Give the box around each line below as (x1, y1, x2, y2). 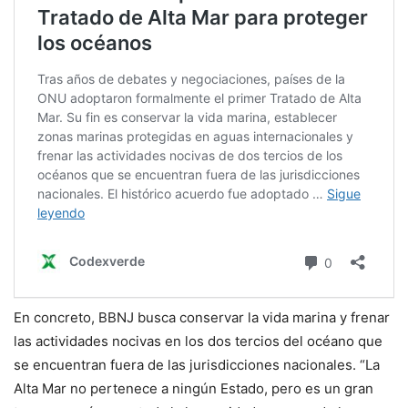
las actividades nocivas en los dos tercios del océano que (14, 331, 382, 350)
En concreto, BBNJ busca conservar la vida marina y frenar (14, 308, 390, 326)
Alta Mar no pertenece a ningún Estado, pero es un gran (14, 379, 373, 397)
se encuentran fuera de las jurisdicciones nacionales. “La (14, 355, 380, 373)
